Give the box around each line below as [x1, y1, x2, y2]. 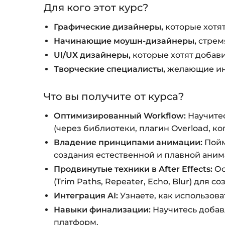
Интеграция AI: [54, 190, 119, 200]
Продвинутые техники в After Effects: [54, 164, 213, 174]
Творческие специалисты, [54, 64, 166, 74]
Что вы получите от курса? [44, 90, 184, 102]
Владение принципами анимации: [54, 137, 203, 147]
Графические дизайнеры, [54, 22, 164, 32]
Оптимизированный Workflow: [54, 110, 186, 121]
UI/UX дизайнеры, [54, 50, 131, 60]
